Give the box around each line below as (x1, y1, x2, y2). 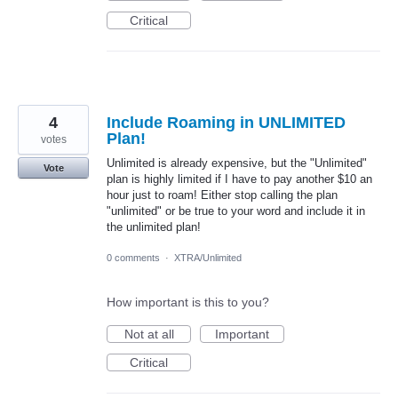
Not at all (123, 326, 174, 341)
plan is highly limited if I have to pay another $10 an (107, 171, 372, 186)
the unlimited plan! (107, 219, 201, 234)
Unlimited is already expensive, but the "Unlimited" (107, 155, 367, 170)
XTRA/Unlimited (174, 251, 242, 263)
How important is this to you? (107, 294, 269, 309)
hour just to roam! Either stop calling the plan (107, 187, 338, 202)
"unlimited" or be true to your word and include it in (107, 203, 365, 218)
